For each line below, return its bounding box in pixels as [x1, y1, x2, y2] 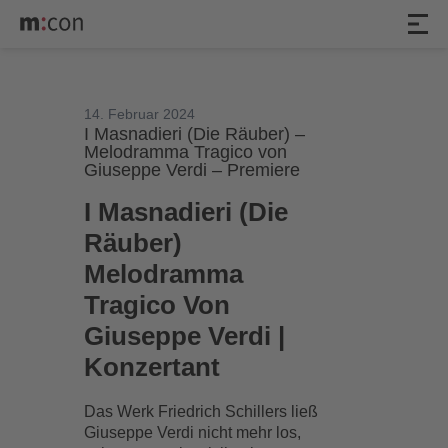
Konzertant [84, 352, 221, 382]
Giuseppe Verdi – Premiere [84, 160, 301, 180]
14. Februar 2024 [84, 106, 196, 122]
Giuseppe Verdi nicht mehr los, [84, 424, 302, 441]
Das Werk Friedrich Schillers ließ [84, 403, 319, 420]
